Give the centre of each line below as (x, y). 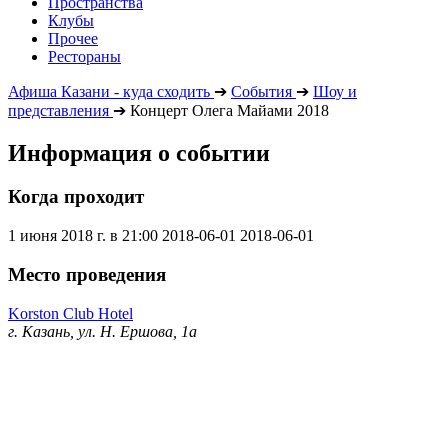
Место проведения (87, 274)
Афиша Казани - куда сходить (109, 91)
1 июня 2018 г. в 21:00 (83, 236)
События (261, 91)
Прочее (73, 38)
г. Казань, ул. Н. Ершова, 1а (102, 331)
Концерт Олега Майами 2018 (229, 110)
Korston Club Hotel (70, 313)
